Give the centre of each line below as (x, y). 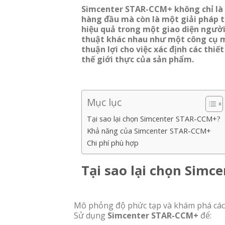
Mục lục (104, 102)
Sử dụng (91, 215)
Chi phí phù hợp (113, 143)
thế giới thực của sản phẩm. (138, 59)
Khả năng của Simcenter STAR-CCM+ (149, 131)
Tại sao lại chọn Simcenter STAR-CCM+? (154, 119)
